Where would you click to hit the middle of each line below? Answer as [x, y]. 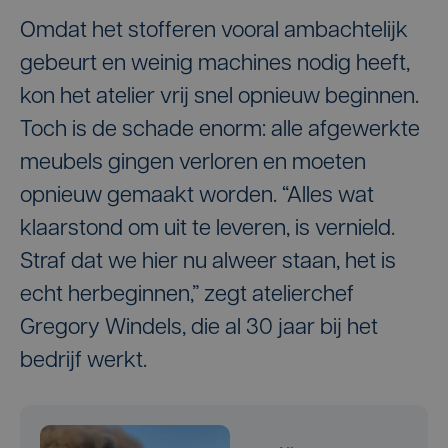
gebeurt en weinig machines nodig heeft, [215, 64]
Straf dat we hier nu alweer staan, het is [208, 262]
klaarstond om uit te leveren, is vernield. [207, 229]
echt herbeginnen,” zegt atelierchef [187, 295]
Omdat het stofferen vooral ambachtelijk [214, 31]
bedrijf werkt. [83, 361]
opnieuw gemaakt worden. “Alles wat [197, 196]
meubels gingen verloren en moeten [193, 163]
